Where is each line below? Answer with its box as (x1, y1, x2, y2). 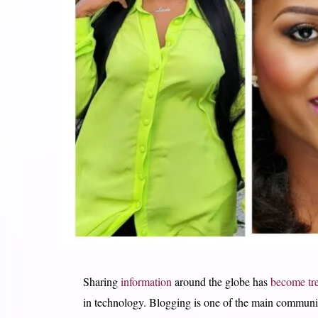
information (120, 274, 172, 290)
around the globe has (171, 274, 270, 290)
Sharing (82, 274, 121, 290)
